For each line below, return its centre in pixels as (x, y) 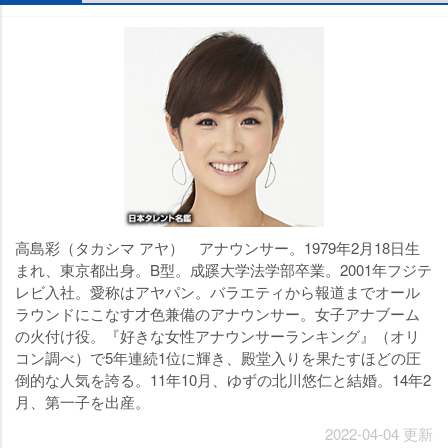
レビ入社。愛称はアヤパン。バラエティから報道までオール (217, 291)
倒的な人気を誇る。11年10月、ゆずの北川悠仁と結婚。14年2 (223, 379)
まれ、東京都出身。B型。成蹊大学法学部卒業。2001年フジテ (223, 269)
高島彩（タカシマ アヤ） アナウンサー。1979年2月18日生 (217, 247)
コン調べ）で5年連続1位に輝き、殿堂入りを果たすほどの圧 (218, 357)
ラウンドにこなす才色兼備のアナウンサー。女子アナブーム (217, 313)
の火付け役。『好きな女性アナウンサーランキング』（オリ (217, 335)
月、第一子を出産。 (82, 401)
